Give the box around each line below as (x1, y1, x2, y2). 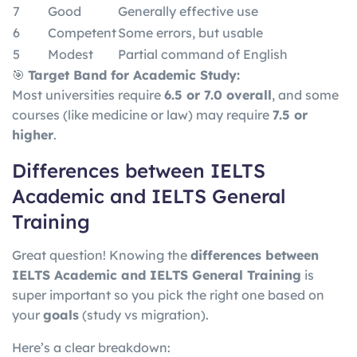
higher (12, 126, 53, 143)
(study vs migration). (79, 306, 209, 323)
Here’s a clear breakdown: (12, 339, 171, 355)
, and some (272, 86, 339, 103)
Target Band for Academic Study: (28, 66, 240, 83)
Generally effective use (118, 2, 258, 19)
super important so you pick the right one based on (12, 286, 324, 303)
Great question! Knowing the (12, 246, 190, 263)
